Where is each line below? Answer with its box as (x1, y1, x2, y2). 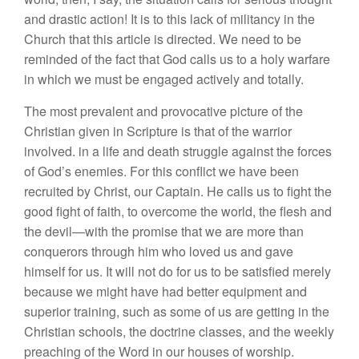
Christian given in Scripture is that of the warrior (24, 122, 292, 140)
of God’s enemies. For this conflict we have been (24, 162, 299, 180)
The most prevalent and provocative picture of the (24, 102, 303, 120)
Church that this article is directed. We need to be (24, 30, 301, 48)
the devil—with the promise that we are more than (24, 222, 304, 240)
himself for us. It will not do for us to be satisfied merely (24, 262, 331, 280)
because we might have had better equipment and (24, 282, 307, 301)
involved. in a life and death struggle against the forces (24, 142, 332, 160)
